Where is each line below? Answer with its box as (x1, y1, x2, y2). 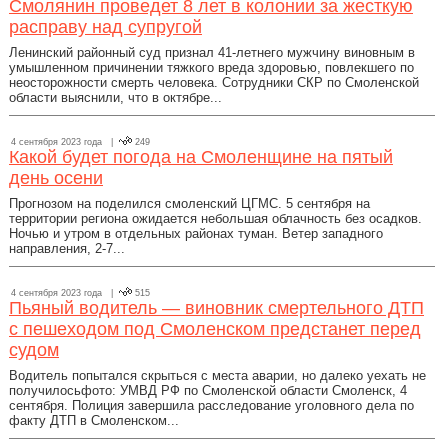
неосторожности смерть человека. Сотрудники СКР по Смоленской (9, 75, 419, 90)
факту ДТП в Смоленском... (9, 413, 179, 428)
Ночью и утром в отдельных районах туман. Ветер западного (9, 226, 383, 241)
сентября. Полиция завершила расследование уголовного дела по (9, 398, 414, 413)
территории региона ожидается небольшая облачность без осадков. (9, 211, 422, 226)
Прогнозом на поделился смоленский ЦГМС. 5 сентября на (9, 196, 370, 211)
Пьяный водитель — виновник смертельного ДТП (9, 298, 424, 318)
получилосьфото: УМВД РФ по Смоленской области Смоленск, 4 (9, 383, 407, 398)
